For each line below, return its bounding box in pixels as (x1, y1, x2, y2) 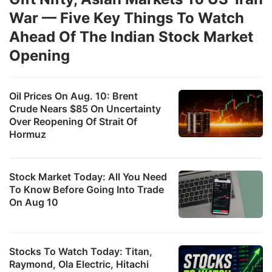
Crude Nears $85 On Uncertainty (9, 102, 161, 115)
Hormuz (9, 127, 46, 140)
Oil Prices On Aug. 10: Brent (9, 89, 138, 102)
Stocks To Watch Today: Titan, (9, 245, 152, 257)
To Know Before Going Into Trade (9, 183, 164, 195)
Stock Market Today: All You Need (9, 170, 167, 183)
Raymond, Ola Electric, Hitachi (9, 257, 149, 270)
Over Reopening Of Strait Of (9, 115, 137, 127)
